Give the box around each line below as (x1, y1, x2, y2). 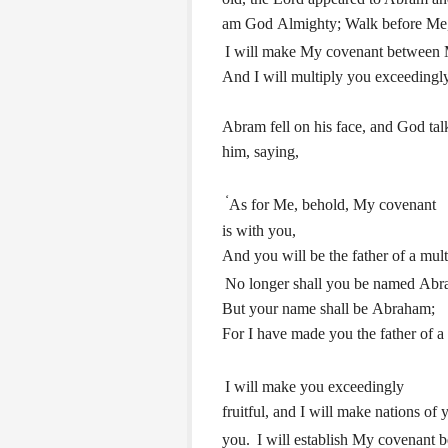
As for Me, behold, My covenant (229, 196, 436, 214)
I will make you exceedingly (225, 378, 404, 396)
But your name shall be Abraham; (222, 299, 435, 317)
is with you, (222, 221, 296, 239)
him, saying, (222, 143, 299, 161)
